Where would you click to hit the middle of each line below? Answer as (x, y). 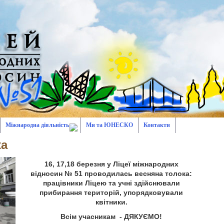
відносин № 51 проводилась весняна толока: (111, 173)
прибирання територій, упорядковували (111, 192)
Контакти (157, 125)
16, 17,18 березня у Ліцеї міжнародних (111, 164)
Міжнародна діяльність (37, 125)
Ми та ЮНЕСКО (109, 125)
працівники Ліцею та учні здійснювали (111, 183)
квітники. (111, 202)
